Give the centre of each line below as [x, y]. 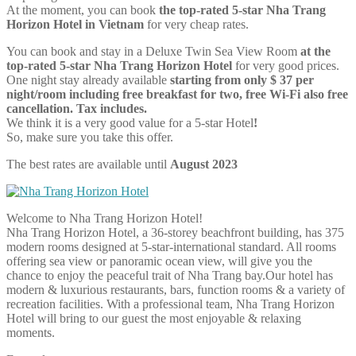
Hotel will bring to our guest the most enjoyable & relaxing [154, 318]
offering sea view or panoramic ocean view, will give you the [159, 261]
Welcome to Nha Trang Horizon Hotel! [104, 218]
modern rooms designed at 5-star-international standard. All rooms [171, 246]
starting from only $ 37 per [240, 79]
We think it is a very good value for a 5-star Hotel [130, 122]
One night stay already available [87, 79]
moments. [31, 332]
